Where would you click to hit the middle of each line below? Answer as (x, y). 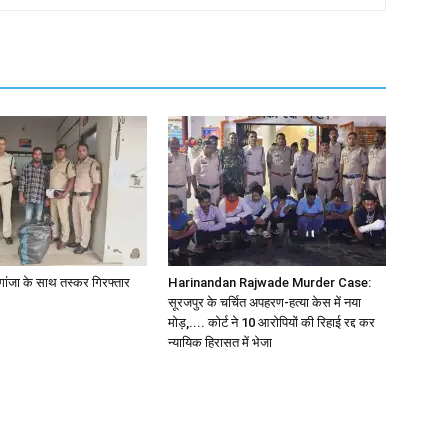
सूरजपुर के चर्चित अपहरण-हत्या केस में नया (264, 303)
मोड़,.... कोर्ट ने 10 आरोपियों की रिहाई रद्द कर (271, 323)
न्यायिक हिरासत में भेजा (220, 343)
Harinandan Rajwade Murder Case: (269, 283)
